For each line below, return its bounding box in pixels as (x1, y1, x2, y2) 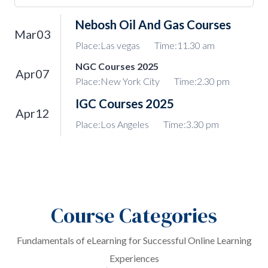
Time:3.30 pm (163, 118, 219, 130)
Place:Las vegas (75, 39, 140, 51)
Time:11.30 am (154, 39, 215, 51)
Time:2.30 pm (174, 75, 230, 87)
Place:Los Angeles (75, 118, 149, 130)
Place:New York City (75, 75, 160, 87)
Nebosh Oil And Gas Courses (75, 17, 231, 32)
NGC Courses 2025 (75, 60, 159, 72)
